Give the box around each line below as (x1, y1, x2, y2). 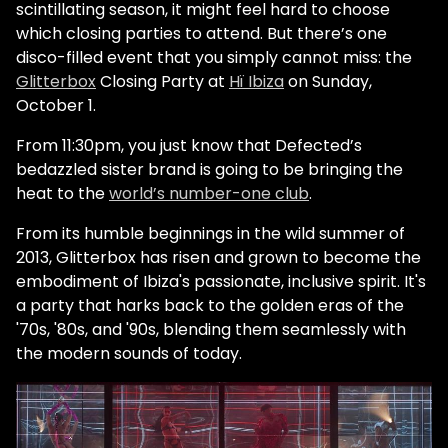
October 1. (16, 94, 96, 117)
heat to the (16, 182, 109, 205)
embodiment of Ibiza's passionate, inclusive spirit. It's (16, 270, 426, 293)
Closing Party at (96, 70, 229, 93)
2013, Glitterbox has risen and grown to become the (16, 246, 421, 269)
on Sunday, (284, 70, 372, 93)
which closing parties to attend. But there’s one (16, 22, 387, 45)
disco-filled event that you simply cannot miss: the (16, 46, 412, 69)
